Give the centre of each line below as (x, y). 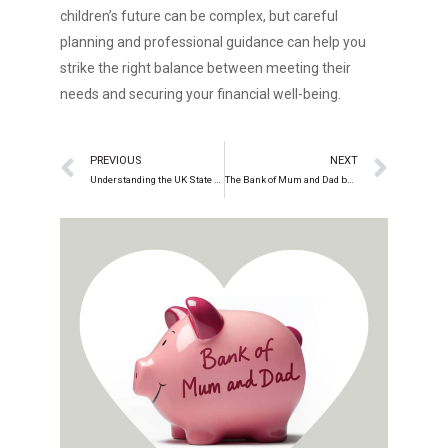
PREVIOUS (115, 160)
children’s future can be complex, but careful (199, 16)
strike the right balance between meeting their (205, 68)
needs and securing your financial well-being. (200, 94)
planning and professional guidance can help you (213, 42)
